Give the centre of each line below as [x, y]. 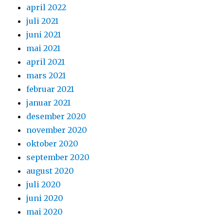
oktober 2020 [53, 144]
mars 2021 [46, 76]
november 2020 [57, 130]
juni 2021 [44, 35]
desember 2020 [56, 117]
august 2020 [50, 171]
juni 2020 [45, 198]
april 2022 [46, 8]
